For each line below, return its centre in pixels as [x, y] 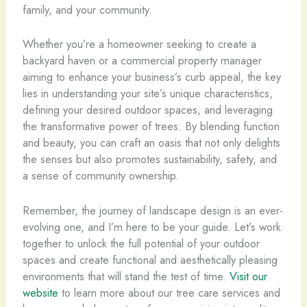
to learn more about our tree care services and [169, 292]
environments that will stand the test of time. [126, 276]
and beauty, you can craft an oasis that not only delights [151, 143]
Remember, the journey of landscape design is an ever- [152, 210]
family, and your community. [87, 10]
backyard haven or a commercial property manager [142, 61]
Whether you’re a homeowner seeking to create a [139, 44]
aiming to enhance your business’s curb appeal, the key [151, 77]
